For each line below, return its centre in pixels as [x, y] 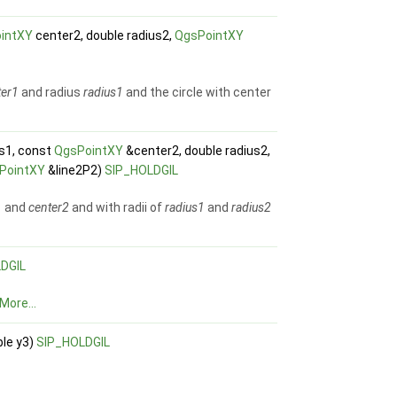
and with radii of [117, 208]
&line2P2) [75, 171]
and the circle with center [198, 93]
